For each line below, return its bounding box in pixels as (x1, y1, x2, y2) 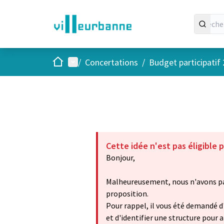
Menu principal (67, 55, 123, 67)
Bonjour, (106, 152, 135, 162)
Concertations (85, 56, 138, 68)
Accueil (51, 55, 77, 67)
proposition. (106, 188, 148, 198)
